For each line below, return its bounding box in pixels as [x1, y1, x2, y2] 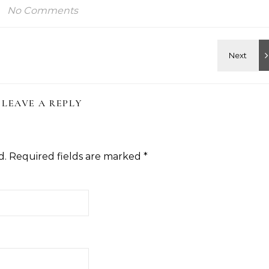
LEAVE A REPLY [2, 97, 83, 109]
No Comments [7, 5, 78, 16]
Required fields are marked [9, 151, 144, 162]
